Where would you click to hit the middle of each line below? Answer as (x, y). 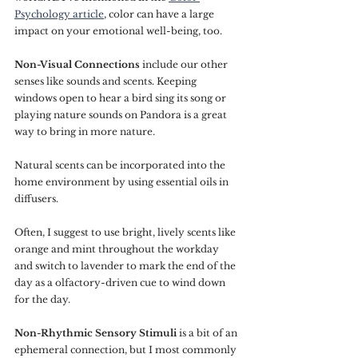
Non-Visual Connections (77, 64)
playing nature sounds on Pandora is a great (122, 115)
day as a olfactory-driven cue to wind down (121, 282)
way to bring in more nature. (85, 131)
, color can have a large (160, 14)
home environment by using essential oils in (123, 182)
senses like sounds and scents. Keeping (107, 81)
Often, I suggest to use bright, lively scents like (126, 232)
